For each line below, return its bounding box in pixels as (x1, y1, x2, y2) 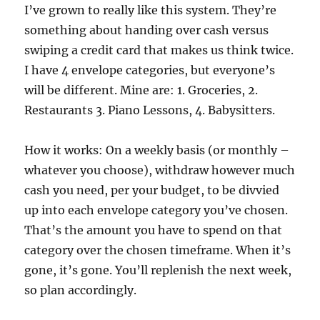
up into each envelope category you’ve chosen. (24, 202, 289, 217)
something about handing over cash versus (24, 22, 269, 37)
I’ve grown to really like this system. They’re (24, 2, 277, 17)
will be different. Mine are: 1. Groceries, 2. (24, 82, 259, 97)
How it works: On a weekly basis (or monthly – (24, 142, 290, 157)
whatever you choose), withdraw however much (24, 162, 296, 177)
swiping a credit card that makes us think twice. (24, 42, 294, 57)
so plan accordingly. (24, 282, 137, 297)
